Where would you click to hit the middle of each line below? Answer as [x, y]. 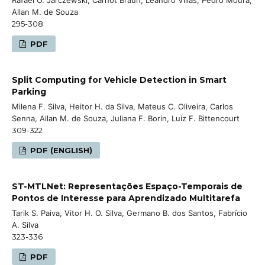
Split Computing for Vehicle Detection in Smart [119, 80]
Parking [29, 91]
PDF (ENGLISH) [60, 150]
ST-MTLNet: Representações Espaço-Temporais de [127, 186]
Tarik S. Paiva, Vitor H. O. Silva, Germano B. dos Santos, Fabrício [130, 213]
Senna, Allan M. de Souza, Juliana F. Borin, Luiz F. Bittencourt [126, 118]
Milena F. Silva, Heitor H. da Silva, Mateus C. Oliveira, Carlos [122, 106]
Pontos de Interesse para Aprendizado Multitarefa [126, 198]
